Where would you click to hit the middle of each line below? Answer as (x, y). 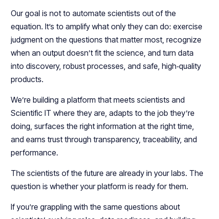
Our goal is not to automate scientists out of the (94, 13)
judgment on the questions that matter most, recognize (106, 40)
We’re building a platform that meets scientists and (98, 100)
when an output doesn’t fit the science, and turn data (102, 53)
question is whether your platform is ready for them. (100, 186)
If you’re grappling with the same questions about (96, 207)
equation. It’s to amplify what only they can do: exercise (107, 27)
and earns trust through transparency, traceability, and (104, 140)
